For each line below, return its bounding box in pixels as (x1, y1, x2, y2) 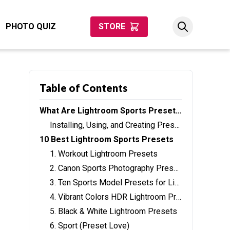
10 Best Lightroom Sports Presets (40, 135, 174, 144)
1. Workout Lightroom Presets (50, 149, 158, 159)
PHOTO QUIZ (6, 22, 56, 31)
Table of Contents (40, 82, 127, 94)
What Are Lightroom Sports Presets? (176, 106, 182, 116)
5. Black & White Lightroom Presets (50, 206, 177, 216)
